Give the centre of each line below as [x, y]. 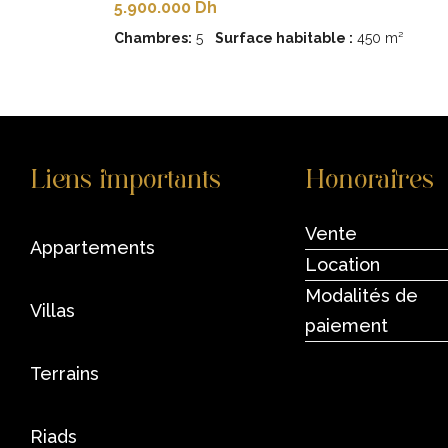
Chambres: [153, 37]
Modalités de [362, 295]
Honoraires [370, 179]
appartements [98, 247]
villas [58, 310]
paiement [347, 325]
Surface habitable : [284, 37]
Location [343, 264]
